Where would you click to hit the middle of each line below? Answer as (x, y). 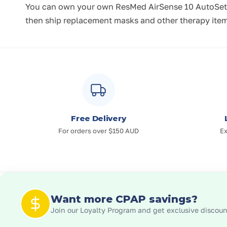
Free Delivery (99, 119)
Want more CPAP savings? (124, 199)
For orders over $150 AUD (98, 131)
